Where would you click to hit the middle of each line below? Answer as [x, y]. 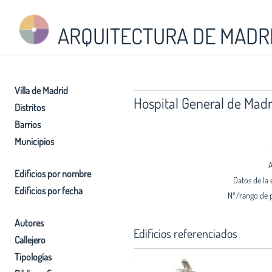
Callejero [30, 240]
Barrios [28, 124]
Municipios [34, 141]
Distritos [30, 107]
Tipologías [33, 257]
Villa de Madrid [41, 90]
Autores [29, 223]
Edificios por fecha [49, 190]
